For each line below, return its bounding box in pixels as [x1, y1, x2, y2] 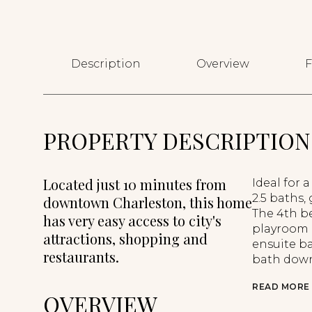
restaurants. [43, 247, 119, 266]
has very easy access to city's [43, 211, 221, 230]
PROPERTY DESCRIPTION [43, 125, 311, 155]
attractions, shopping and [43, 229, 208, 248]
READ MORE [252, 281, 310, 292]
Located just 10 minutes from [43, 175, 226, 194]
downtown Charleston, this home [43, 193, 252, 212]
